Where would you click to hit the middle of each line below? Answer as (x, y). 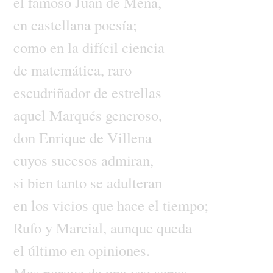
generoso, (133, 115)
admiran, (127, 160)
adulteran (134, 182)
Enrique (64, 137)
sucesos (76, 160)
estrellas (136, 92)
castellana (62, 24)
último (49, 250)
